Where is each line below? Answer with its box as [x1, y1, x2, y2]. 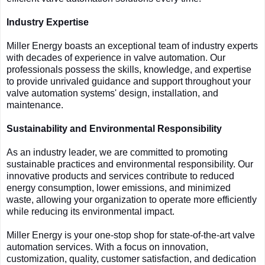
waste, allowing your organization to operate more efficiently [7, 195, 257, 205]
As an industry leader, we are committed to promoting [7, 147, 228, 158]
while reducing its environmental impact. [7, 206, 174, 217]
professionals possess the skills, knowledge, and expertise [7, 64, 251, 75]
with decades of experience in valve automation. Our [7, 53, 225, 63]
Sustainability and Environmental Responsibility [7, 124, 222, 134]
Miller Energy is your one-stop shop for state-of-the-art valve [7, 230, 255, 241]
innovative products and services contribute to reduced [7, 171, 234, 182]
